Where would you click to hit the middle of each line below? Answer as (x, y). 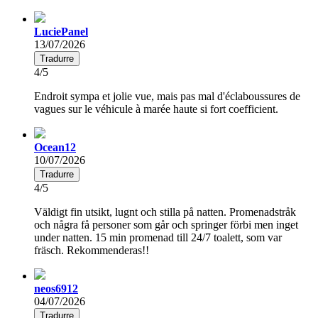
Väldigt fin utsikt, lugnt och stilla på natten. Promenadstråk (165, 212)
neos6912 (56, 288)
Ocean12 (55, 147)
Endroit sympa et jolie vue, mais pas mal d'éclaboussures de (167, 96)
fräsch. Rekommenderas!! (92, 250)
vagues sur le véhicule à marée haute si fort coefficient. (156, 109)
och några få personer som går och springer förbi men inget (166, 224)
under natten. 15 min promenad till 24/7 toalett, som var (158, 237)
